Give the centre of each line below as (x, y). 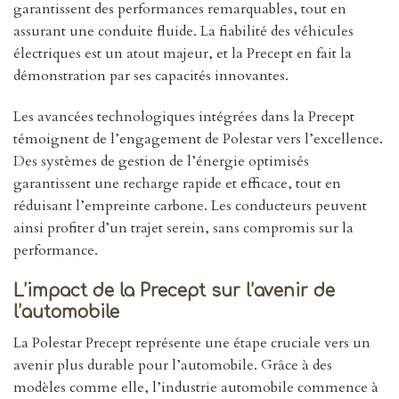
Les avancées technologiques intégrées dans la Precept (184, 117)
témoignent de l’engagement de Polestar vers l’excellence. (198, 139)
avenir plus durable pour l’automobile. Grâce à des (173, 365)
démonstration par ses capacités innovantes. (151, 76)
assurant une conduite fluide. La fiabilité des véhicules (183, 32)
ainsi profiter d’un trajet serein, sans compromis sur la (183, 228)
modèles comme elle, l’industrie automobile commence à (196, 387)
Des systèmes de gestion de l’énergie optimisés (161, 162)
